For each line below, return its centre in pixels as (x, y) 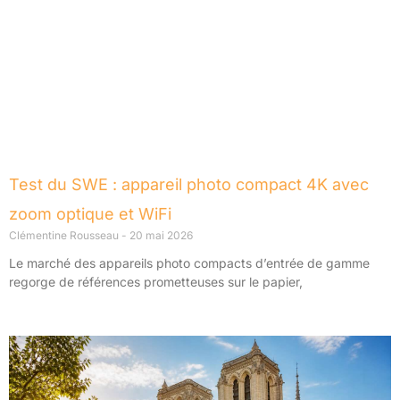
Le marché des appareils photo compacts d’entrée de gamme (189, 262)
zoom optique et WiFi (90, 213)
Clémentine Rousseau (65, 235)
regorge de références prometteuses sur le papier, (156, 281)
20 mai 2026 (160, 235)
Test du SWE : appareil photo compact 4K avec (189, 184)
